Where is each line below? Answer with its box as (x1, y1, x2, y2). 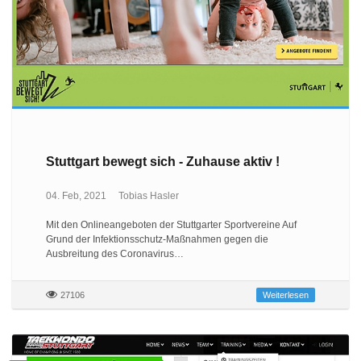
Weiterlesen (263, 289, 309, 300)
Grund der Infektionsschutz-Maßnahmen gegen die (45, 233, 268, 245)
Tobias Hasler (118, 189, 179, 201)
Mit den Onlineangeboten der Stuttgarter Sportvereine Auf (45, 218, 297, 230)
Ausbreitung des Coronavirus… (45, 247, 184, 259)
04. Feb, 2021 (45, 189, 106, 201)
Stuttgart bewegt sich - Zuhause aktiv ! (45, 155, 280, 169)
